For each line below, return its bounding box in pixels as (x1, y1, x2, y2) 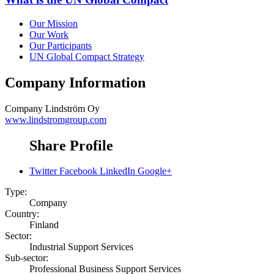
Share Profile (29, 137, 113, 154)
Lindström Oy (45, 103, 100, 114)
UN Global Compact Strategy (29, 51, 144, 62)
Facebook (59, 166, 97, 177)
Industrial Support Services (29, 242, 133, 253)
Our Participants (29, 40, 92, 51)
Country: (5, 209, 39, 220)
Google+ (138, 166, 172, 177)
